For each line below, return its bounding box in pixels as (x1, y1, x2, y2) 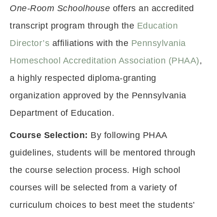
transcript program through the (10, 21, 137, 31)
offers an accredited (110, 3, 194, 13)
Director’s (10, 38, 49, 48)
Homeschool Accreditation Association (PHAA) (10, 56, 200, 65)
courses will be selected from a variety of (10, 183, 177, 192)
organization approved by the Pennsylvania (10, 91, 186, 100)
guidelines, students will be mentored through (10, 148, 196, 157)
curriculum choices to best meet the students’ (10, 200, 195, 210)
